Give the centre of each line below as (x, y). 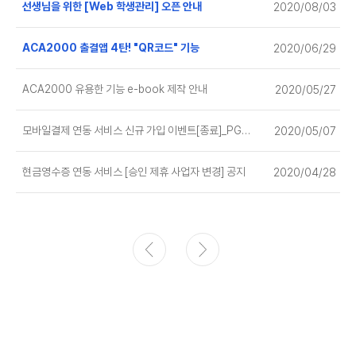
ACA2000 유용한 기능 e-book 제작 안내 (114, 89)
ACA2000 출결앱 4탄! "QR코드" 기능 (111, 48)
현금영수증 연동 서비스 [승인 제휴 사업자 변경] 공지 (133, 172)
